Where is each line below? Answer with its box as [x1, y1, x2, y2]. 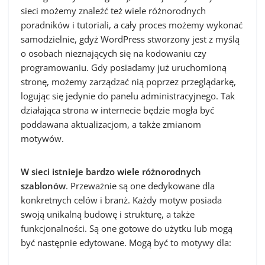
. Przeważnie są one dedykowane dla [66, 180, 215, 192]
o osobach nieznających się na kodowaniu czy [21, 47, 206, 59]
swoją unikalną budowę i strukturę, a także [21, 208, 195, 220]
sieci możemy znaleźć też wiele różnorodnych [21, 5, 206, 17]
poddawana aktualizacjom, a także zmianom [21, 118, 201, 130]
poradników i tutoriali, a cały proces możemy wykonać [21, 19, 243, 31]
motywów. [21, 132, 64, 144]
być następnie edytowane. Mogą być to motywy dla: [21, 237, 231, 248]
